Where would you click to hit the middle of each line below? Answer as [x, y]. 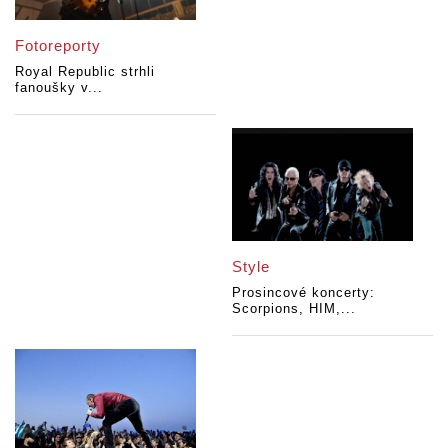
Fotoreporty [58, 45]
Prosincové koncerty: [304, 292]
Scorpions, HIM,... [294, 308]
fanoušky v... [59, 87]
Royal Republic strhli [85, 71]
